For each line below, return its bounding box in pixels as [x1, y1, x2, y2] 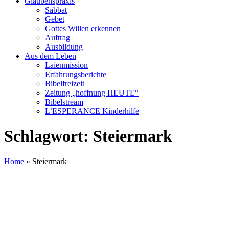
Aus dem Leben [25, 52, 76, 60]
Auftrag [45, 33, 70, 42]
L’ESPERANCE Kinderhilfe [45, 107, 139, 116]
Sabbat [45, 6, 67, 14]
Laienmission [45, 61, 88, 70]
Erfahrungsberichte [45, 70, 106, 79]
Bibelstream [45, 98, 83, 106]
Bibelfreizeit [45, 79, 84, 88]
